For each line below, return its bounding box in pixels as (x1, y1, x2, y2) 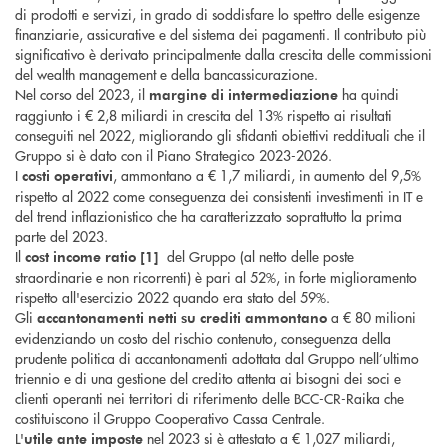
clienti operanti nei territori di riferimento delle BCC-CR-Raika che (15, 388, 404, 409)
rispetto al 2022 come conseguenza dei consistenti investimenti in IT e (15, 186, 423, 207)
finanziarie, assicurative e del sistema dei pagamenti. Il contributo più (15, 24, 426, 45)
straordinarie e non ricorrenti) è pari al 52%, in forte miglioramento (15, 267, 417, 288)
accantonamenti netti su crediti (37, 308, 241, 328)
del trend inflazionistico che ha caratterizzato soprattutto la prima (15, 206, 402, 227)
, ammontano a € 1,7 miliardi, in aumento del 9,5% (113, 165, 421, 186)
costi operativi (22, 166, 113, 186)
